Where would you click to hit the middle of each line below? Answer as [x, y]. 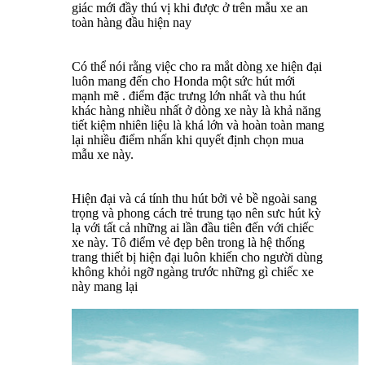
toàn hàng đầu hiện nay [132, 22]
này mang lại [105, 286]
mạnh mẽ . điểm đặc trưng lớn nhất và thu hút [189, 95]
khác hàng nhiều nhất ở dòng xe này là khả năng [196, 110]
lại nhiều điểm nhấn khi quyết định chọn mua [188, 139]
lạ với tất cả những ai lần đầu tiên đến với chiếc [193, 227]
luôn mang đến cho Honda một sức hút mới [183, 81]
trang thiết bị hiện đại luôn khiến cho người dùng [197, 257]
